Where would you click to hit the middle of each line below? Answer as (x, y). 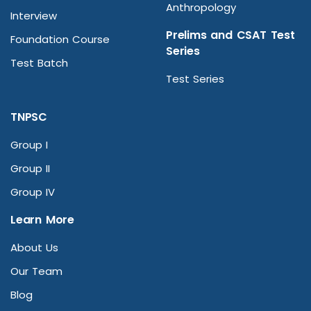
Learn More (42, 220)
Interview (34, 16)
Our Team (36, 271)
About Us (34, 248)
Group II (30, 169)
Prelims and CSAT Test (230, 35)
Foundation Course (60, 40)
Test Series (195, 79)
